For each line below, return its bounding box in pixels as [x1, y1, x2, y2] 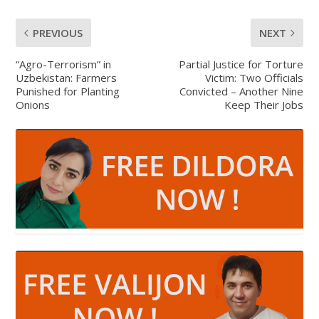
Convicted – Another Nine [179, 83, 303, 98]
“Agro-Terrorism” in [16, 56, 112, 71]
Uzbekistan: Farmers [16, 70, 117, 85]
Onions [16, 97, 51, 112]
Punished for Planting [16, 83, 120, 98]
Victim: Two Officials [204, 70, 303, 85]
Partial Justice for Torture [178, 56, 303, 71]
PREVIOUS [33, 25, 83, 40]
